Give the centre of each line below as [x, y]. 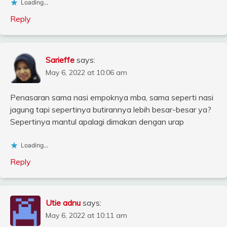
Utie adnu [63, 203]
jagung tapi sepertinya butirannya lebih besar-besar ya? [111, 110]
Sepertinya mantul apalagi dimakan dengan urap [97, 122]
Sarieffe [60, 60]
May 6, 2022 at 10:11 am [86, 216]
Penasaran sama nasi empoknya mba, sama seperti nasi [112, 98]
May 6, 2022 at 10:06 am [86, 73]
